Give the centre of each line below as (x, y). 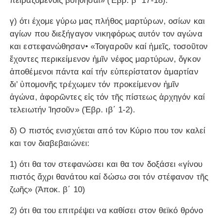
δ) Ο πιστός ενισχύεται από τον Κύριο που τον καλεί (108, 131)
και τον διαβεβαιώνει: (50, 144)
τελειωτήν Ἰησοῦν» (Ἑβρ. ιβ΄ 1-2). (73, 110)
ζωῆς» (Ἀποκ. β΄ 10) (47, 190)
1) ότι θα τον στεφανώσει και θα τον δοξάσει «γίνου (106, 164)
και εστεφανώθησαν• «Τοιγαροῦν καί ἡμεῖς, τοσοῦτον (109, 47)
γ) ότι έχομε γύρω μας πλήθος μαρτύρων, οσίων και (107, 21)
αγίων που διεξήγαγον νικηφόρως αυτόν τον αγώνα (106, 34)
